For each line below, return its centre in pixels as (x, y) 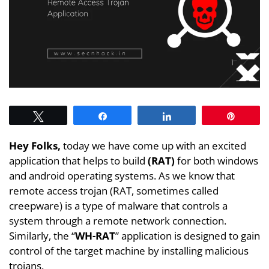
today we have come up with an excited (153, 145)
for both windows (216, 160)
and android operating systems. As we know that (122, 175)
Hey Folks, (35, 145)
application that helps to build (78, 160)
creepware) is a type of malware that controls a (118, 205)
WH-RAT (95, 235)
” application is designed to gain (188, 235)
